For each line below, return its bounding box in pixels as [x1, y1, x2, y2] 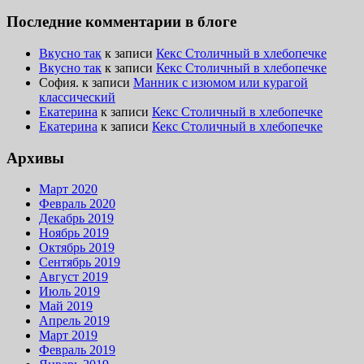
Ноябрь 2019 [39, 226, 109, 240]
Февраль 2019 [39, 343, 115, 357]
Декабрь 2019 [39, 211, 114, 226]
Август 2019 [39, 270, 108, 284]
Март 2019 [39, 328, 97, 343]
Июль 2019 [39, 284, 100, 299]
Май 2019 [39, 299, 93, 314]
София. [39, 75, 79, 89]
